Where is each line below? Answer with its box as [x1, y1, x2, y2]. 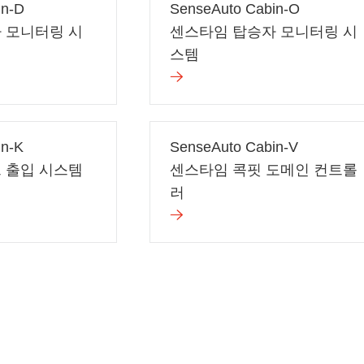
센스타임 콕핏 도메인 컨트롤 [169, 161, 357, 178]
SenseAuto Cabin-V [169, 138, 298, 155]
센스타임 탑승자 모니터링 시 [169, 23, 357, 40]
